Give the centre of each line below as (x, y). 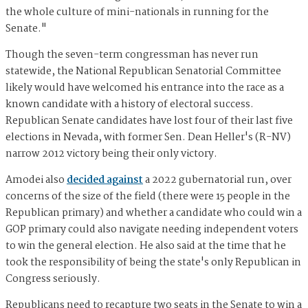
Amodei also (36, 180)
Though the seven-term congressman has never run (132, 55)
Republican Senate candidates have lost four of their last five (149, 121)
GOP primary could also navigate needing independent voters (152, 230)
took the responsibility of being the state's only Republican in (153, 263)
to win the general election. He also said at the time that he (146, 246)
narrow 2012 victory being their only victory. (111, 154)
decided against (105, 180)
